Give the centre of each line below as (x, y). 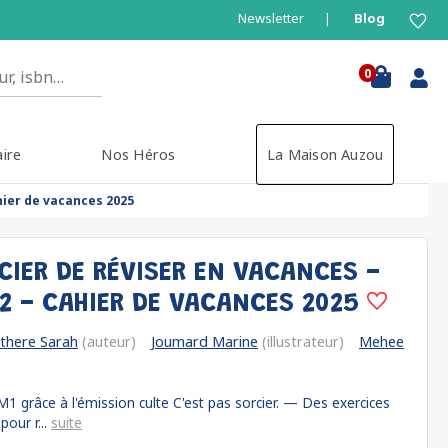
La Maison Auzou (325, 154)
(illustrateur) (301, 341)
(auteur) (107, 341)
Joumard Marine (204, 341)
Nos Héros (138, 154)
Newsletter (271, 18)
